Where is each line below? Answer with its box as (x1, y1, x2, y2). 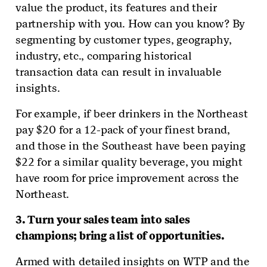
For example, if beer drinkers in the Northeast (15, 107, 248, 121)
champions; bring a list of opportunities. (15, 229, 227, 243)
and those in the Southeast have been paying (15, 139, 246, 153)
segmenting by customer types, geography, (15, 33, 232, 47)
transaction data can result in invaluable (15, 65, 222, 79)
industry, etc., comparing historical (15, 49, 192, 63)
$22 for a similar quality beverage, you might (15, 155, 243, 169)
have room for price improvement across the (15, 171, 240, 185)
